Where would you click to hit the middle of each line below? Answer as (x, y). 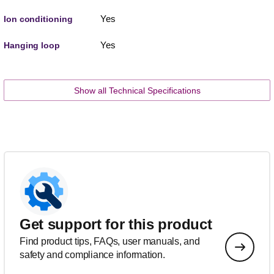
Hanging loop (32, 46)
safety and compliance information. (92, 255)
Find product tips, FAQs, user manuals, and (110, 242)
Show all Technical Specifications (137, 91)
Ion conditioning (38, 19)
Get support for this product (116, 224)
